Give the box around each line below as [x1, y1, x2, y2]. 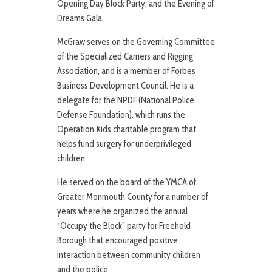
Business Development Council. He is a [57, 80, 194, 92]
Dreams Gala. [57, 13, 104, 24]
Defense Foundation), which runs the [57, 109, 185, 121]
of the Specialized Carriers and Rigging [57, 51, 193, 63]
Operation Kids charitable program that [57, 124, 196, 135]
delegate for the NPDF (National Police [57, 95, 194, 106]
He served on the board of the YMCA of [57, 177, 196, 188]
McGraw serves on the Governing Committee [57, 36, 215, 48]
